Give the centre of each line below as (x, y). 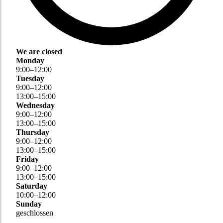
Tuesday (30, 79)
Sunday (29, 204)
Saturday (32, 186)
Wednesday (36, 106)
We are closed (39, 52)
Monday (30, 61)
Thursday (33, 132)
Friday (28, 159)
